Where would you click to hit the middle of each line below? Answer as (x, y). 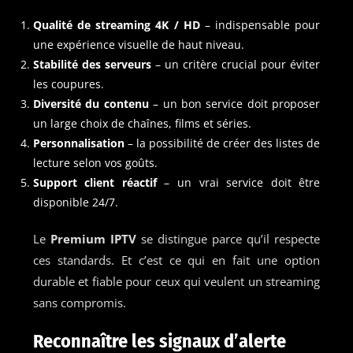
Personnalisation (78, 143)
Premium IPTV (93, 238)
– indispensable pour (260, 24)
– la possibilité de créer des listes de (222, 143)
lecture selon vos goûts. (95, 162)
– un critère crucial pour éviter (236, 64)
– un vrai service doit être (238, 182)
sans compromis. (79, 302)
